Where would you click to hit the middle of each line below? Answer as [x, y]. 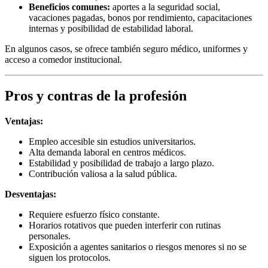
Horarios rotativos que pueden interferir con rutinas [125, 226]
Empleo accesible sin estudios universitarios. [112, 142]
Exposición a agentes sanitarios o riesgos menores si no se [138, 247]
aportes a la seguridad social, [165, 7]
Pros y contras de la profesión [96, 96]
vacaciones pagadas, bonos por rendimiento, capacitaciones [140, 18]
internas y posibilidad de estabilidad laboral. [111, 29]
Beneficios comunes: [69, 7]
